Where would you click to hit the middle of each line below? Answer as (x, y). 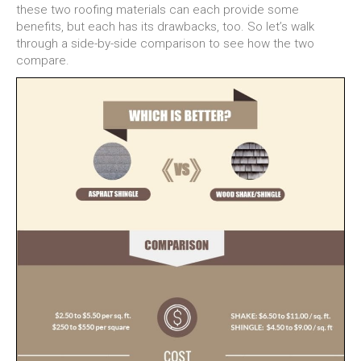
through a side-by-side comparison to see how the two (165, 44)
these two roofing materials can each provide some (158, 10)
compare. (43, 60)
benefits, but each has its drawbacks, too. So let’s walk (165, 27)
